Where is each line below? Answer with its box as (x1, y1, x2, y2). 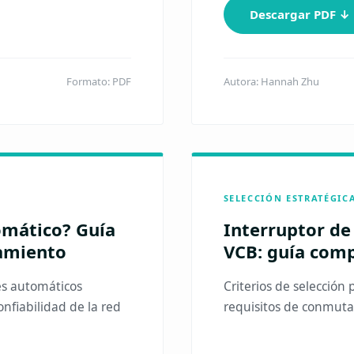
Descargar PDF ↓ (249, 6, 350, 22)
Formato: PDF (66, 74, 131, 88)
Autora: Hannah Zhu (223, 74, 319, 88)
